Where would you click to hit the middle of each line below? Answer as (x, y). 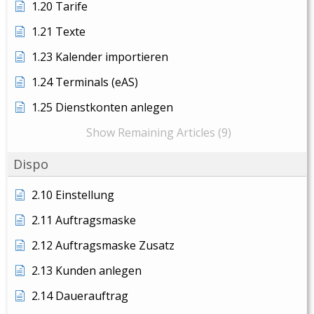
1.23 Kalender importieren (100, 57)
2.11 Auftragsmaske (84, 220)
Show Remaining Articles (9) (159, 132)
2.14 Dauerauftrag (80, 296)
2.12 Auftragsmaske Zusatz (103, 245)
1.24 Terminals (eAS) (85, 82)
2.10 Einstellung (73, 195)
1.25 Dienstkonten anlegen (102, 107)
